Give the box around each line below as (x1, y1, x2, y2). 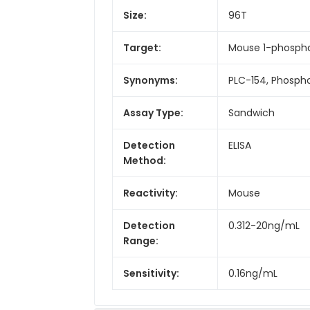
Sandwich (228, 105, 275, 120)
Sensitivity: (123, 266, 179, 280)
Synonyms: (123, 73, 178, 87)
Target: (123, 40, 161, 55)
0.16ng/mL (228, 266, 277, 280)
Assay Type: (123, 105, 183, 120)
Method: (123, 153, 166, 167)
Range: (123, 233, 158, 248)
